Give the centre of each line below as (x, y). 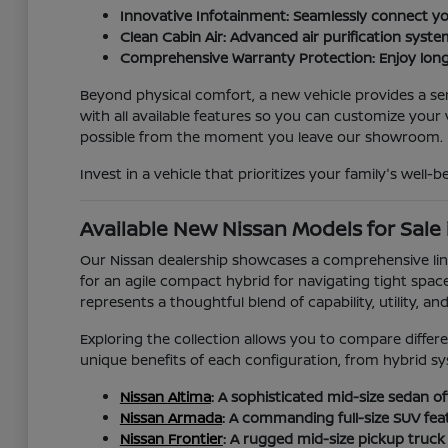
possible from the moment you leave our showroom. (261, 137)
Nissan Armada (170, 418)
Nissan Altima (165, 397)
